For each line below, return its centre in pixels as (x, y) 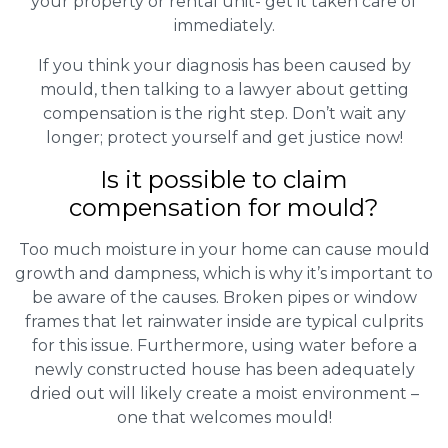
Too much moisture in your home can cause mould (224, 250)
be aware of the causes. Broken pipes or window (224, 298)
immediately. (224, 26)
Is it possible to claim (224, 180)
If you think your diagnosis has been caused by (224, 66)
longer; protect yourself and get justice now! (224, 138)
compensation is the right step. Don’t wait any (224, 114)
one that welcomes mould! (224, 418)
